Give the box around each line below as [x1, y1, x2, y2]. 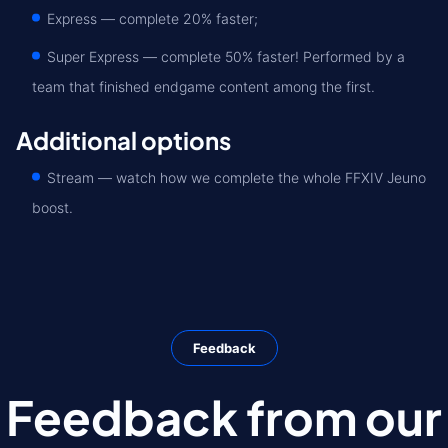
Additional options [16, 125, 231, 155]
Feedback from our [6, 387, 442, 446]
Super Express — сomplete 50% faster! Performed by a [47, 48, 405, 65]
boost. [32, 199, 73, 216]
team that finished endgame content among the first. [32, 78, 375, 95]
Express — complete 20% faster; [47, 10, 258, 27]
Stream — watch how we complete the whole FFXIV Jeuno [47, 169, 426, 186]
